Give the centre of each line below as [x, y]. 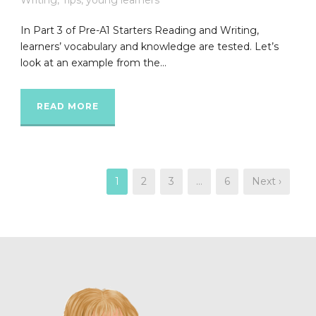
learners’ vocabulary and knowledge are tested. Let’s [150, 46]
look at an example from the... [93, 62]
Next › [267, 181]
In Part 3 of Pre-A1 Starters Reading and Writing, [140, 30]
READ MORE [68, 106]
